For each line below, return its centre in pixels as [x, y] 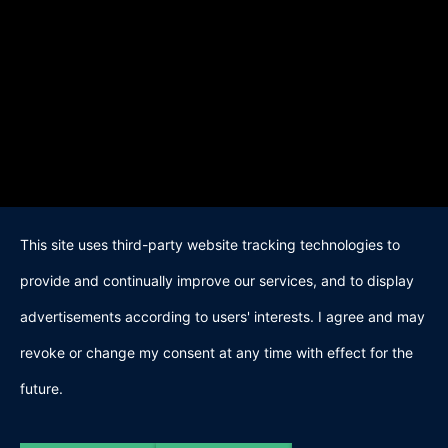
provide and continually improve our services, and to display [217, 280]
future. [41, 388]
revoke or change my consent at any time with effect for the [216, 352]
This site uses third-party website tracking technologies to [210, 244]
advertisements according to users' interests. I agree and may [222, 316]
